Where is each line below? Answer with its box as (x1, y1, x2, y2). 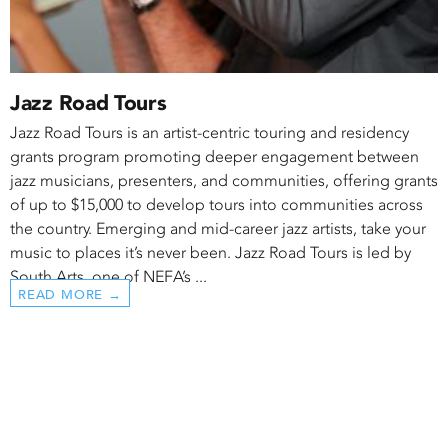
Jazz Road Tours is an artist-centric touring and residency (10, 123, 409, 143)
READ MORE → (18, 286, 122, 304)
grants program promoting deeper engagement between (10, 147, 419, 167)
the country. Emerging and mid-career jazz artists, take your (10, 219, 426, 239)
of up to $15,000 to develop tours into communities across (10, 195, 423, 215)
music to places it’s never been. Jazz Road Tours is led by (10, 243, 411, 263)
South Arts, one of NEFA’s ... (10, 267, 207, 287)
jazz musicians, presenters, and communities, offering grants (10, 171, 438, 191)
